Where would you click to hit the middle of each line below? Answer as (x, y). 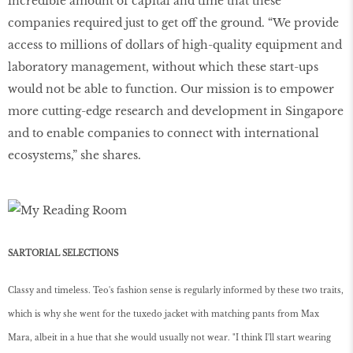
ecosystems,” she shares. (74, 155)
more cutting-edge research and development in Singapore (176, 111)
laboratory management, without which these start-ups (163, 67)
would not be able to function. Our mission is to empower (171, 89)
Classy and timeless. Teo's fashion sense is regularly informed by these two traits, (176, 290)
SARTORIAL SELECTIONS (64, 253)
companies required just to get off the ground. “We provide (173, 22)
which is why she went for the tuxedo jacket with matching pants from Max (163, 314)
